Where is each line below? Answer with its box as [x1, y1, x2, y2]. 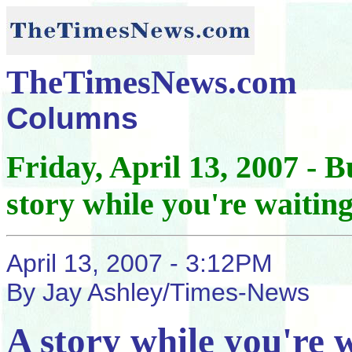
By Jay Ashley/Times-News [6, 278, 310, 306]
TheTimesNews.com [6, 64, 297, 101]
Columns [6, 101, 138, 135]
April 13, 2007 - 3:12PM [6, 249, 273, 277]
